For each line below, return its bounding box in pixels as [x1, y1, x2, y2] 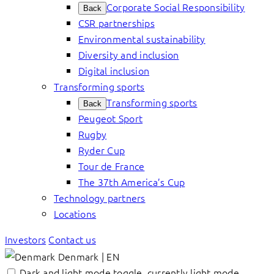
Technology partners [54, 191, 146, 204]
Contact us [48, 232, 96, 246]
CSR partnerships [78, 16, 155, 29]
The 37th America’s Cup [78, 175, 185, 188]
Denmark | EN [57, 250, 119, 263]
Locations [54, 207, 97, 220]
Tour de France [78, 159, 145, 172]
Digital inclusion [78, 64, 150, 77]
